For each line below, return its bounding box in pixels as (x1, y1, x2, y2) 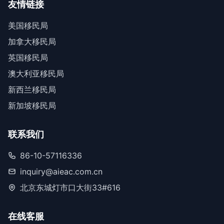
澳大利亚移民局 (8, 68, 64, 78)
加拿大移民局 (8, 36, 56, 46)
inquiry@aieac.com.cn (20, 166, 102, 176)
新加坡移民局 (8, 100, 56, 110)
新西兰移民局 (8, 84, 56, 94)
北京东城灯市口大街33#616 (20, 182, 120, 192)
